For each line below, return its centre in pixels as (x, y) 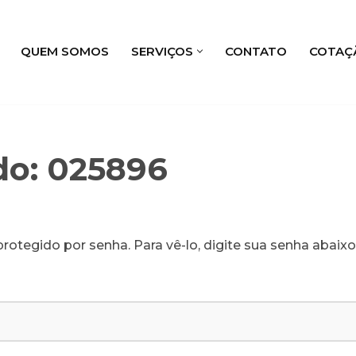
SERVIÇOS (162, 51)
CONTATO (256, 51)
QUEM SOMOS (65, 51)
